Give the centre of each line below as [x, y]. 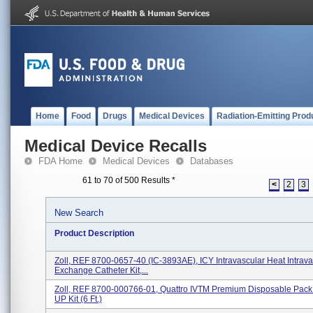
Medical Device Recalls [116, 146]
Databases [212, 161]
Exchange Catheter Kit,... [101, 270]
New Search [79, 213]
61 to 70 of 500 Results [127, 180]
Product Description [94, 233]
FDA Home [60, 161]
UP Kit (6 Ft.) [78, 299]
